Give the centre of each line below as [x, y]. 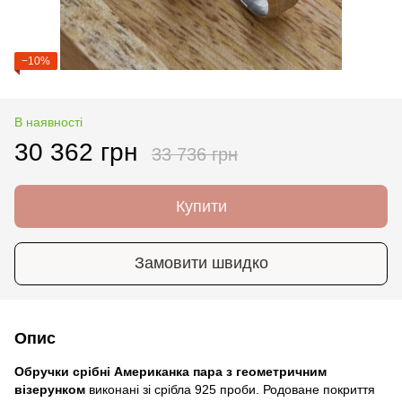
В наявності [48, 122]
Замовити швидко [201, 263]
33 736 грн [195, 154]
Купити [201, 206]
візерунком [50, 389]
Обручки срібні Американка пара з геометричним [170, 371]
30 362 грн [76, 152]
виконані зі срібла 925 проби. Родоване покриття [230, 389]
